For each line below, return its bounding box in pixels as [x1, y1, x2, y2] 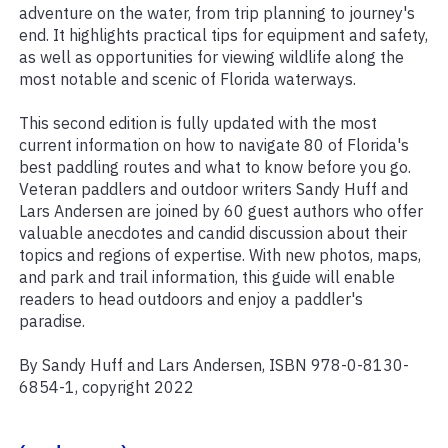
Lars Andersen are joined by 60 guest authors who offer [19, 201, 423, 222]
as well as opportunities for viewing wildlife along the [19, 47, 404, 68]
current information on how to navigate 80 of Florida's [19, 135, 409, 156]
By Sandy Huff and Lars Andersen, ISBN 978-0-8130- [19, 355, 409, 376]
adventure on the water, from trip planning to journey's [19, 3, 415, 24]
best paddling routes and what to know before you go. [19, 157, 411, 178]
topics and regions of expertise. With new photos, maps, [19, 245, 421, 266]
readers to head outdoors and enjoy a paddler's [19, 289, 363, 310]
